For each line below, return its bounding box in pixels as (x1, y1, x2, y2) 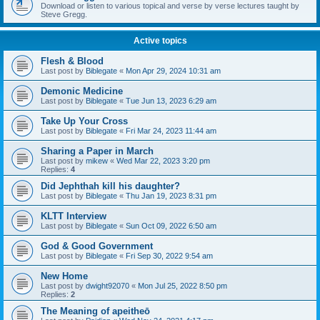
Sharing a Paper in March (41, 146, 154, 156)
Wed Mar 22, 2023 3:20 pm (116, 156, 210, 165)
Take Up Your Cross (41, 116, 128, 126)
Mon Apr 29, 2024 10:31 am (126, 66, 221, 75)
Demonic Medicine (41, 86, 123, 96)
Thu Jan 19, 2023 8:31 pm (126, 191, 216, 200)
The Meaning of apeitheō (41, 306, 150, 316)
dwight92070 (86, 281, 129, 290)
